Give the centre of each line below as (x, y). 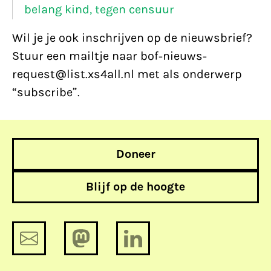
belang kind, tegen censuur (99, 9)
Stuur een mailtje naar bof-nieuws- (109, 56)
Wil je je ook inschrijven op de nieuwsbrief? (132, 38)
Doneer (135, 154)
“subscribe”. (46, 92)
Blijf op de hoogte (135, 187)
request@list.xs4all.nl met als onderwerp (127, 74)
